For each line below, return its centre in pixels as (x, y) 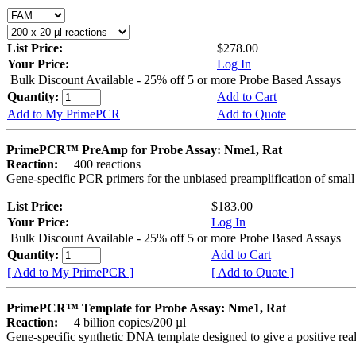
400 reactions (101, 164)
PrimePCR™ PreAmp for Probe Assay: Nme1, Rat (144, 149)
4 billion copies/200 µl (124, 322)
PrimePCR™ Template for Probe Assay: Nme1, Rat (146, 308)
